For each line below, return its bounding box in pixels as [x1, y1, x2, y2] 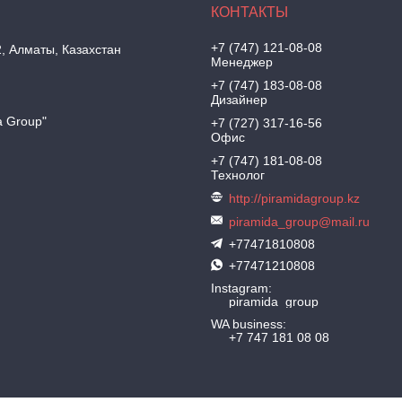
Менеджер [211, 55, 274, 69]
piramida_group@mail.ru [229, 214, 371, 229]
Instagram [211, 281, 269, 295]
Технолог [211, 168, 266, 182]
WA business [211, 317, 284, 331]
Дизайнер [211, 92, 268, 107]
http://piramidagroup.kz [229, 191, 361, 205]
